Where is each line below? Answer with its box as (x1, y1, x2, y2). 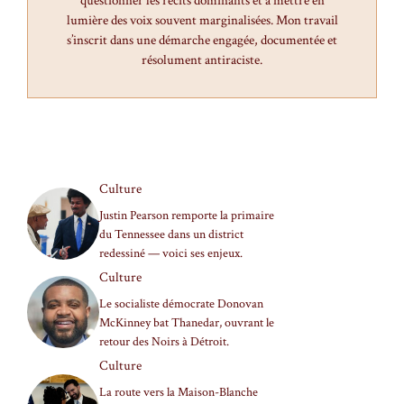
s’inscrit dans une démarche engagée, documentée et (67, 32, 337, 50)
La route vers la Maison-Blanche (99, 384, 258, 401)
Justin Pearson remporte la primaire (99, 207, 274, 225)
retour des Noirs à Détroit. (99, 334, 229, 351)
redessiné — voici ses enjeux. (99, 245, 243, 262)
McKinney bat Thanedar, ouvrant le (99, 315, 274, 332)
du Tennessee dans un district (99, 226, 243, 243)
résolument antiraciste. (142, 51, 262, 69)
